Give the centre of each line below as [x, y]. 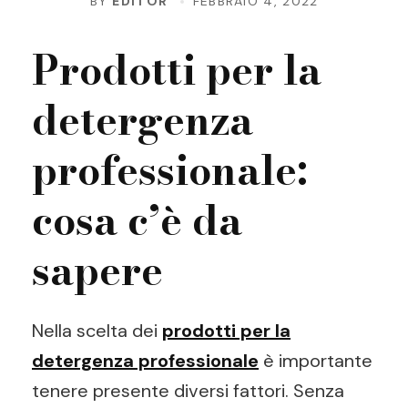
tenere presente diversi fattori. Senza [188, 391]
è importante [316, 361]
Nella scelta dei [97, 331]
